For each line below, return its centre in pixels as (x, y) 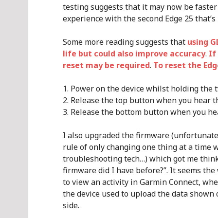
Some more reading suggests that (125, 42)
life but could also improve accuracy (134, 54)
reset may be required (106, 65)
